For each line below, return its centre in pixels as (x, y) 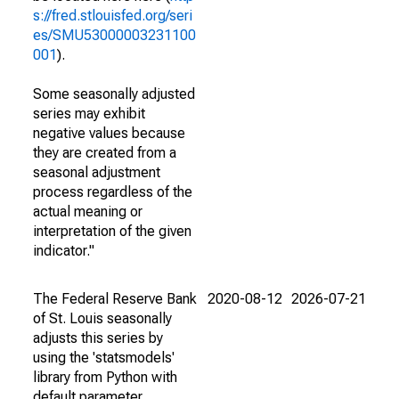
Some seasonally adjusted (114, 94)
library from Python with (105, 377)
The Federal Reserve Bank (115, 299)
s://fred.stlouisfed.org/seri (113, 16)
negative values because (109, 133)
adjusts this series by (98, 338)
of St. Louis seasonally (102, 318)
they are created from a (105, 153)
